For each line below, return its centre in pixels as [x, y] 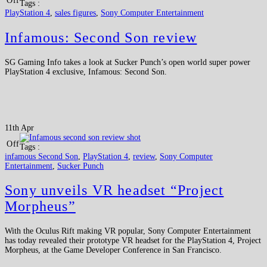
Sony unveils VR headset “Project [114, 190]
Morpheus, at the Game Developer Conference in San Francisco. [113, 250]
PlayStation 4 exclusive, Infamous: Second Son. [86, 72]
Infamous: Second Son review [101, 37]
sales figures [75, 13]
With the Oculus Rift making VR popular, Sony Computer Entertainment [128, 231]
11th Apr [19, 128]
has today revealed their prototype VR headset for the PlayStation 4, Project [133, 241]
